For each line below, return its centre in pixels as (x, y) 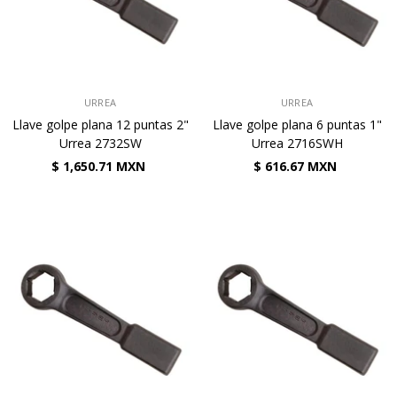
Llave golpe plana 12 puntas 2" (100, 125)
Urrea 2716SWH (297, 143)
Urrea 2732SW (100, 143)
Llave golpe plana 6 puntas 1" (297, 125)
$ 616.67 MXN (295, 166)
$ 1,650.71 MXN (98, 166)
